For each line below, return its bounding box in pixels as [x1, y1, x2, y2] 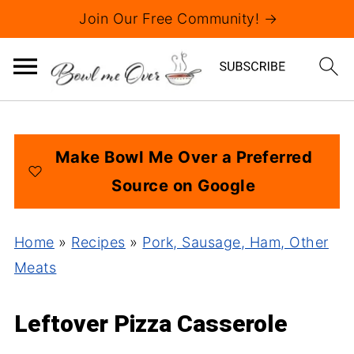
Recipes [71, 234, 126, 250]
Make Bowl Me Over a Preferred [55, 147, 313, 167]
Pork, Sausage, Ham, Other [142, 234, 329, 250]
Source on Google [111, 175, 256, 195]
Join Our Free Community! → [79, 10, 277, 27]
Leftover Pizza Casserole [13, 310, 288, 337]
